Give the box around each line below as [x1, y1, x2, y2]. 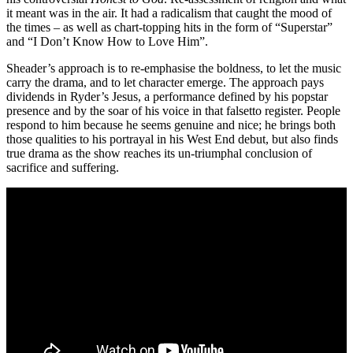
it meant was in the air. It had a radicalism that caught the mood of [6, 6, 332, 20]
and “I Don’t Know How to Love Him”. [6, 35, 208, 49]
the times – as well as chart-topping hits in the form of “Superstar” [6, 20, 333, 35]
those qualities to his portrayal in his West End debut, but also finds [6, 132, 338, 147]
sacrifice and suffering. [6, 161, 119, 175]
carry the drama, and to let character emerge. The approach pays [6, 76, 324, 90]
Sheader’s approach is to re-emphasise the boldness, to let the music [6, 61, 341, 76]
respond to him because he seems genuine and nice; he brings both [6, 118, 336, 132]
